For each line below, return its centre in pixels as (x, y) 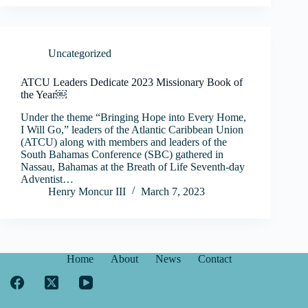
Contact (215, 258)
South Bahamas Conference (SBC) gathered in (122, 154)
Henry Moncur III (87, 191)
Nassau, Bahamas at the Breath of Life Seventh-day (133, 166)
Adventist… (47, 179)
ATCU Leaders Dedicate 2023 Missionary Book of (132, 82)
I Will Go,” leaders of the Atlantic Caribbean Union (132, 129)
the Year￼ (44, 94)
